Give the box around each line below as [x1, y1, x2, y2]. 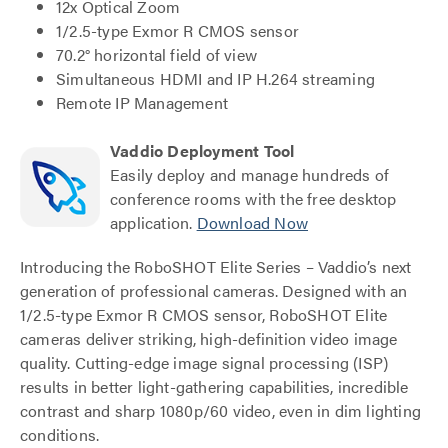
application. [110, 211, 197, 234]
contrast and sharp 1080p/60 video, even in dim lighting [20, 399, 422, 422]
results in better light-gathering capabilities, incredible [20, 375, 409, 398]
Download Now [196, 211, 309, 234]
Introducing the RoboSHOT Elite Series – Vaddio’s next [20, 255, 412, 278]
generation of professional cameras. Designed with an [20, 279, 408, 302]
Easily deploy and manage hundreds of [110, 163, 390, 186]
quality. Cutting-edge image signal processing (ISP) [20, 351, 389, 374]
